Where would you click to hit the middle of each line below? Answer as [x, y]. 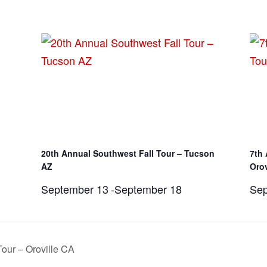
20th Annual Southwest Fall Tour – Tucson [128, 153]
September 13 [75, 189]
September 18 [148, 189]
